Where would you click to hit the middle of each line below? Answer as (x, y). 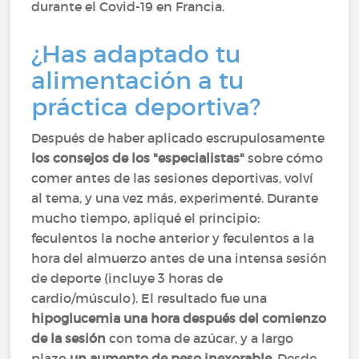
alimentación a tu (138, 81)
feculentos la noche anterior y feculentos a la (173, 238)
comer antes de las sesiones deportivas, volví (173, 178)
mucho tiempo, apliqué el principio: (146, 218)
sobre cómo (284, 158)
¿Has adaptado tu (137, 54)
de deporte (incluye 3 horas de (127, 278)
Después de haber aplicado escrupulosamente (178, 138)
